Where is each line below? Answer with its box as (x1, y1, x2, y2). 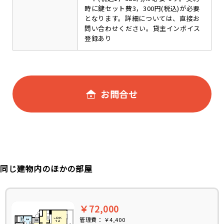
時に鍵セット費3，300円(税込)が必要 (84, 3, 200, 13)
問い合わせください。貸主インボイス (84, 23, 201, 33)
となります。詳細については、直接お (84, 13, 200, 23)
